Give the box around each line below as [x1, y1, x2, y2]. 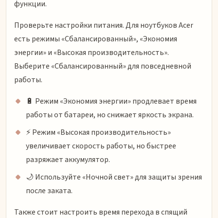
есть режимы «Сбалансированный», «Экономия [14, 33, 177, 44]
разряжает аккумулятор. [26, 154, 110, 165]
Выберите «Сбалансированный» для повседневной [14, 60, 191, 72]
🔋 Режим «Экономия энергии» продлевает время [26, 95, 197, 107]
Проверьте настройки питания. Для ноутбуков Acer [14, 19, 193, 31]
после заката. [26, 185, 73, 196]
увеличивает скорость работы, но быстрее [26, 140, 176, 151]
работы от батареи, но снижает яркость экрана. [26, 109, 194, 120]
